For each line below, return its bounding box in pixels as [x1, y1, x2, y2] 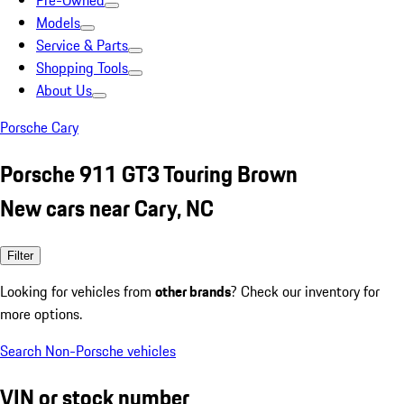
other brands [155, 280, 231, 302]
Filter [7, 248, 33, 262]
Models [36, 12, 80, 33]
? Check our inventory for [231, 280, 380, 302]
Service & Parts [36, 34, 128, 56]
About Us [36, 79, 92, 101]
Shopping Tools [36, 57, 128, 78]
